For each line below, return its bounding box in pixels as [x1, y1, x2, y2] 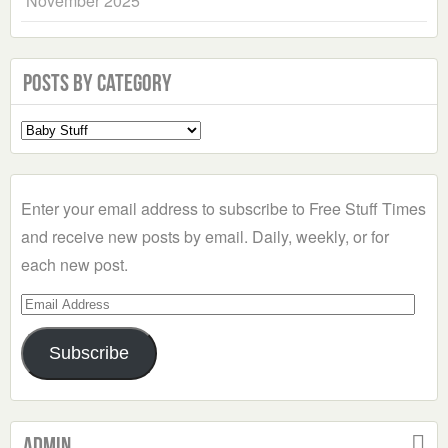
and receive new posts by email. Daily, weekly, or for [21, 225, 389, 249]
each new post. [21, 253, 128, 277]
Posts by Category [23, 70, 172, 97]
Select [20, 116, 65, 140]
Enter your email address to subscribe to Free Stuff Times [21, 197, 426, 221]
